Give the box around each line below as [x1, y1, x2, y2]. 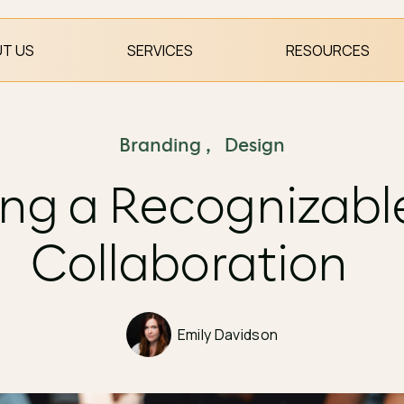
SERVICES [127, 40, 193, 60]
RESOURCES [286, 40, 370, 60]
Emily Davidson [177, 324, 279, 344]
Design [225, 137, 285, 155]
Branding [119, 137, 201, 155]
